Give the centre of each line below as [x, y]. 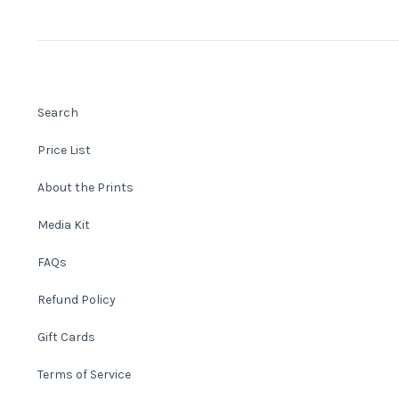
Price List [64, 150]
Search [58, 112]
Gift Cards [66, 337]
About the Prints [85, 187]
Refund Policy [77, 299]
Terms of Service [84, 374]
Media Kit [64, 224]
